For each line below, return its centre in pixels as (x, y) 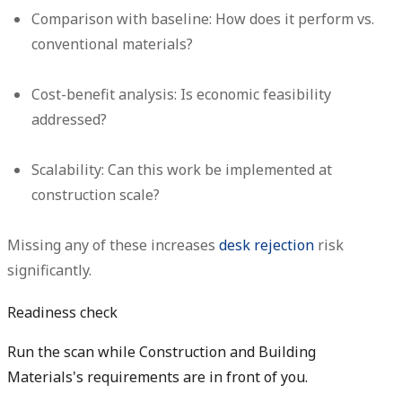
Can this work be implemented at (218, 170)
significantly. (49, 271)
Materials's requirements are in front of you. (157, 377)
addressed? (70, 120)
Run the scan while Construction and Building (162, 352)
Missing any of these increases (113, 245)
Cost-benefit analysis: (105, 95)
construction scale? (96, 195)
